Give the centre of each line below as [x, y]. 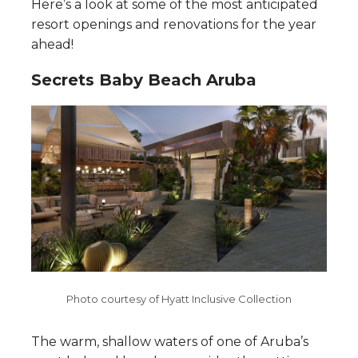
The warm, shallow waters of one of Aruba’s [170, 342]
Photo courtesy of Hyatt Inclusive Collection [179, 299]
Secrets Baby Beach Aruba [144, 80]
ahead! [52, 44]
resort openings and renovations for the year [174, 24]
